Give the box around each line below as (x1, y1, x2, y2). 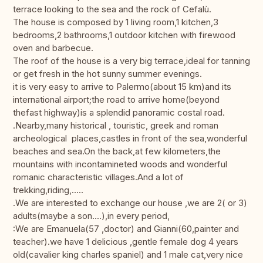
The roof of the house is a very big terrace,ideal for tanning (13, 55, 250, 67)
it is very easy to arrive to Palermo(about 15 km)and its (13, 81, 231, 93)
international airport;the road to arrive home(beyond (13, 94, 220, 106)
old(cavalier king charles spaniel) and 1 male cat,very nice (13, 249, 243, 261)
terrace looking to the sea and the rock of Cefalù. (13, 4, 211, 15)
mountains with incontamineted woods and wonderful (13, 159, 227, 170)
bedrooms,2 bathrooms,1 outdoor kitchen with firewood (13, 29, 235, 41)
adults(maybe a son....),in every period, (13, 210, 170, 222)
